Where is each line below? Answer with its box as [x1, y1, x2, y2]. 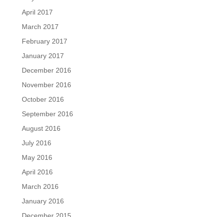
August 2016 [21, 124, 61, 132]
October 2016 [21, 95, 64, 103]
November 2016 [21, 81, 71, 89]
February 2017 [21, 37, 67, 45]
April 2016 [21, 168, 53, 176]
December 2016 [21, 66, 71, 74]
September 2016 [21, 110, 73, 118]
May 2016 [21, 154, 52, 161]
